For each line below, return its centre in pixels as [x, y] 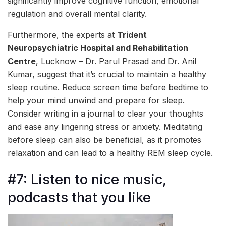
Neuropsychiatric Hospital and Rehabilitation [98, 48]
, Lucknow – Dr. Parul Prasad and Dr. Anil [116, 61]
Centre [22, 61]
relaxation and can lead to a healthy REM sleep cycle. [110, 153]
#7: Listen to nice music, [87, 180]
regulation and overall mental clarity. [77, 13]
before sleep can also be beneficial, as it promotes [104, 139]
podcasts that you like [79, 198]
